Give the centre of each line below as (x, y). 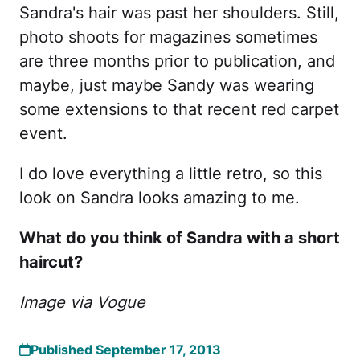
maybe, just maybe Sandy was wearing (167, 85)
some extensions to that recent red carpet (179, 109)
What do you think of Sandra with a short (180, 238)
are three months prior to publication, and (177, 61)
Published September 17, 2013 (126, 350)
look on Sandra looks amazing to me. (160, 198)
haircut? (51, 262)
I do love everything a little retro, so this (171, 174)
